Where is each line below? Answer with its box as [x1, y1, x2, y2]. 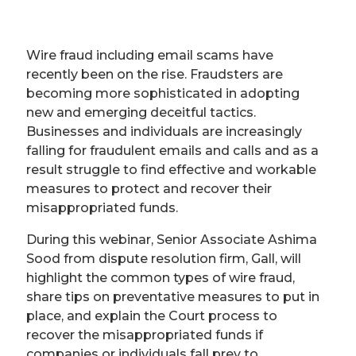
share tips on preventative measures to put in [26, 289, 319, 304]
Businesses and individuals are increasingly [26, 124, 302, 139]
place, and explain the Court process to [26, 308, 277, 323]
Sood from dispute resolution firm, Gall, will [26, 251, 301, 266]
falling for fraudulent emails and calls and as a [26, 143, 319, 158]
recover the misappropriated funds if [26, 327, 263, 342]
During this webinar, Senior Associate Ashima [26, 232, 317, 247]
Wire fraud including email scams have [26, 48, 273, 63]
